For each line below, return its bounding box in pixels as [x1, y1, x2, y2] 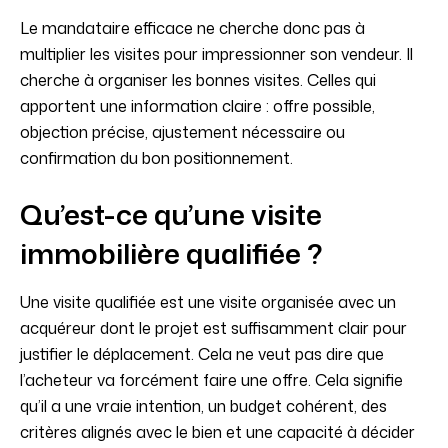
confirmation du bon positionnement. [20, 147, 293, 170]
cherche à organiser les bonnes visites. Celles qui [20, 69, 376, 92]
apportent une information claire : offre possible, [20, 95, 375, 118]
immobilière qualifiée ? [20, 233, 323, 274]
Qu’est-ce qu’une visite [20, 194, 322, 235]
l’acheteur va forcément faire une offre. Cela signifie [20, 369, 403, 392]
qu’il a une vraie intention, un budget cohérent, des [20, 395, 387, 418]
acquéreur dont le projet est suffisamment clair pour [20, 317, 407, 340]
